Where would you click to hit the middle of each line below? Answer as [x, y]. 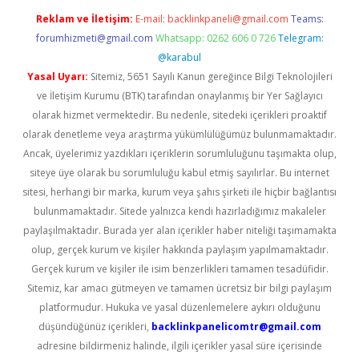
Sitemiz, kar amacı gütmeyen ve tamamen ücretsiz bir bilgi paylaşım [179, 288]
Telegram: [301, 38]
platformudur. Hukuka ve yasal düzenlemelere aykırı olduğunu [179, 307]
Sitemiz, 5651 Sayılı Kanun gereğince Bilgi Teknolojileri [210, 77]
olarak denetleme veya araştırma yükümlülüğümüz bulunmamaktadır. [179, 134]
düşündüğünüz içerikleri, [95, 327]
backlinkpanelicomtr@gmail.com [236, 327]
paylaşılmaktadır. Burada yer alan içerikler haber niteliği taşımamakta [179, 230]
